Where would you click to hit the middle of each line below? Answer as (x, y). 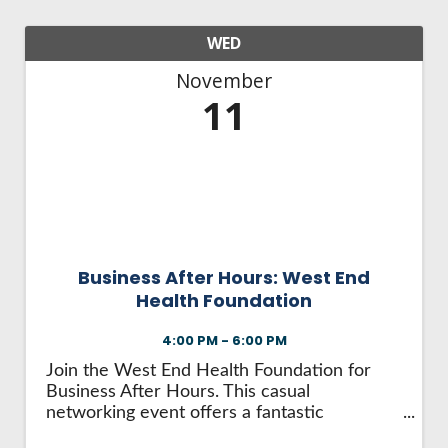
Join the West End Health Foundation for (208, 371)
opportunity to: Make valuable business (201, 434)
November (224, 81)
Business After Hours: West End (224, 278)
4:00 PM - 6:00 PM (224, 340)
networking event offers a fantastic (185, 413)
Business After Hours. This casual (178, 392)
